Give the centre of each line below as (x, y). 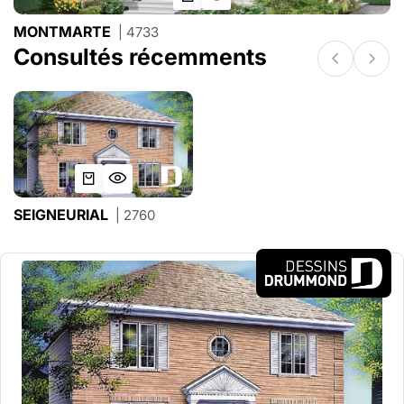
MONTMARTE (64, 31)
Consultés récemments (140, 57)
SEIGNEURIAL (63, 214)
